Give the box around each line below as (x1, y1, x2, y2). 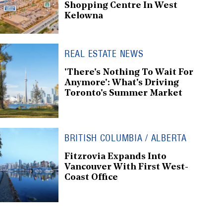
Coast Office (64, 172, 118, 182)
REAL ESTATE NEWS (64, 48, 144, 59)
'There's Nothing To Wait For (64, 67, 193, 77)
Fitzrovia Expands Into (64, 152, 166, 162)
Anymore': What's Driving (64, 78, 179, 88)
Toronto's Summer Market (64, 88, 182, 98)
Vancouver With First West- (64, 162, 188, 172)
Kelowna (64, 11, 103, 21)
